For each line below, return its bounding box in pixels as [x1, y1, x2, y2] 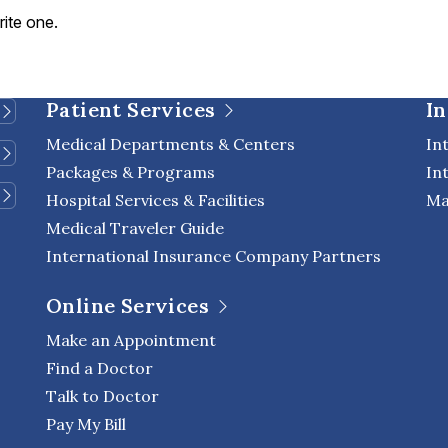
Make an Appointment [46, 329, 216, 350]
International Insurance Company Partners [46, 245, 381, 266]
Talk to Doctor [46, 385, 159, 406]
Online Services [46, 292, 209, 318]
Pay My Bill [46, 413, 126, 434]
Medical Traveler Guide [46, 217, 224, 238]
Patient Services [46, 96, 216, 122]
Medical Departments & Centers [46, 133, 295, 154]
